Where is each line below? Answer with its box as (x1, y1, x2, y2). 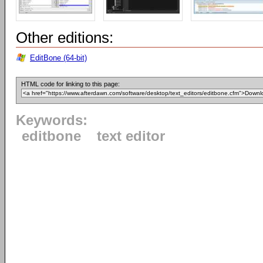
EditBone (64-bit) (30, 53, 87, 62)
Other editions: (16, 29, 113, 46)
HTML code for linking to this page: (21, 80, 120, 87)
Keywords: (16, 113, 87, 128)
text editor (97, 129, 165, 144)
